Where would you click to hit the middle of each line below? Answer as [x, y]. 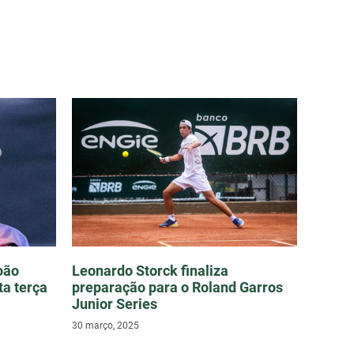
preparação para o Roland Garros [177, 288]
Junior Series [115, 304]
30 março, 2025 [105, 326]
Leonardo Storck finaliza [150, 271]
